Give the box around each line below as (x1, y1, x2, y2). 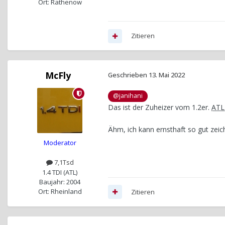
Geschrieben (108, 70, 149, 80)
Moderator (43, 138, 76, 148)
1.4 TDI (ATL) (42, 167, 77, 177)
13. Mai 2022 (149, 70, 185, 80)
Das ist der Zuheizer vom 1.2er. (108, 102, 211, 112)
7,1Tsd (52, 158, 74, 167)
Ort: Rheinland (38, 186, 82, 196)
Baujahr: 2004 (39, 177, 80, 186)
